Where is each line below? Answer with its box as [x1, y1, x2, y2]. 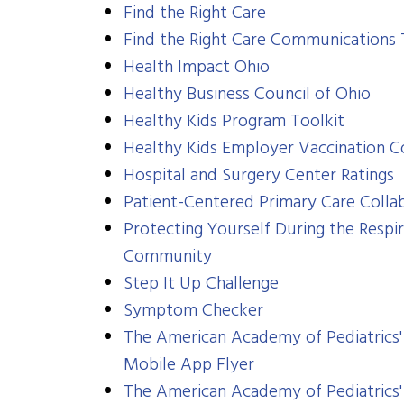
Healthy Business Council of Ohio [124, 80, 372, 109]
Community [124, 243, 213, 271]
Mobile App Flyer [124, 351, 255, 380]
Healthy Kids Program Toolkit [124, 107, 345, 136]
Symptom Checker [124, 297, 264, 326]
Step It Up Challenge [124, 270, 280, 298]
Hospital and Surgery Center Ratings [124, 161, 395, 190]
